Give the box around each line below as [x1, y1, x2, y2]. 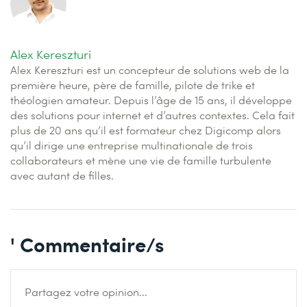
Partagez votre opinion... [25, 284, 147, 299]
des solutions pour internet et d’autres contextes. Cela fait [10, 108, 295, 123]
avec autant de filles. [10, 168, 114, 183]
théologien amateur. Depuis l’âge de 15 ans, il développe [10, 93, 292, 108]
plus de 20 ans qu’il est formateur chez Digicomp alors [10, 123, 281, 138]
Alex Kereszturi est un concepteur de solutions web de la [10, 62, 289, 77]
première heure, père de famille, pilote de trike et [10, 77, 255, 93]
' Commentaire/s [10, 230, 164, 258]
